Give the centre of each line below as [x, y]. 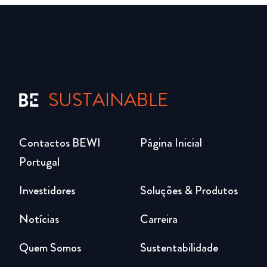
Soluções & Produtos [189, 190]
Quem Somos [50, 248]
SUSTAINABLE [108, 100]
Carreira [159, 219]
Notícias [39, 219]
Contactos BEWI [60, 143]
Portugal [39, 162]
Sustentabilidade [179, 248]
